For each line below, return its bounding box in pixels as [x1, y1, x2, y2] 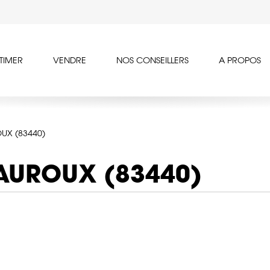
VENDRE [53, 55, 86, 66]
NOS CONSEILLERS [116, 55, 189, 66]
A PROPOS [219, 55, 261, 66]
